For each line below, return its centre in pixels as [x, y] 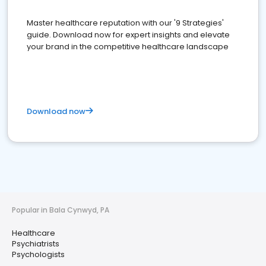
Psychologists [38, 255]
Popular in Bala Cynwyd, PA [61, 210]
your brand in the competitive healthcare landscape [128, 47]
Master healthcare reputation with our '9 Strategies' [125, 23]
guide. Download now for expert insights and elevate [128, 35]
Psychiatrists [36, 244]
